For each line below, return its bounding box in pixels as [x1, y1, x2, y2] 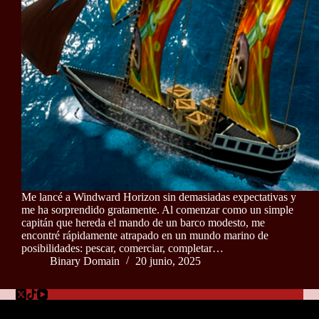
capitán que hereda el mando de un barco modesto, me [21, 216, 265, 229]
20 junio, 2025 [135, 255, 201, 268]
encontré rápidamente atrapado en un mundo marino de [21, 229, 268, 242]
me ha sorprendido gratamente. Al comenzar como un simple [21, 204, 293, 216]
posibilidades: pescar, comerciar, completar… [21, 242, 224, 255]
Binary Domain [50, 255, 120, 268]
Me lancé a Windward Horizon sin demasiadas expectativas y [21, 191, 296, 204]
